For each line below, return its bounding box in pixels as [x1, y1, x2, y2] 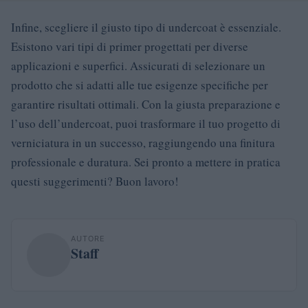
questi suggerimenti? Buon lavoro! [11, 173, 179, 189]
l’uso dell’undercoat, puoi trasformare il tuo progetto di [11, 115, 280, 131]
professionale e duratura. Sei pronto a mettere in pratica [11, 153, 280, 170]
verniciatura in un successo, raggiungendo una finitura [11, 134, 275, 151]
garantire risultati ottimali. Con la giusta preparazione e [11, 96, 280, 112]
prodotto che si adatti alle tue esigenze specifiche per [11, 76, 268, 93]
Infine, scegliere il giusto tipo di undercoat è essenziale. [11, 19, 281, 35]
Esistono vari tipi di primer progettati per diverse [11, 38, 248, 54]
